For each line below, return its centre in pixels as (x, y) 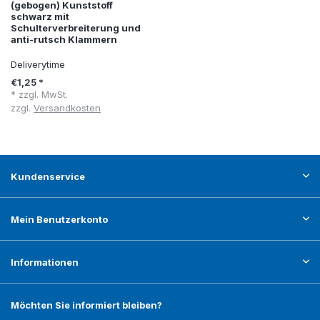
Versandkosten (67, 108)
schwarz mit (40, 17)
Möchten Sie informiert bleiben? (86, 305)
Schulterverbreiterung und (76, 28)
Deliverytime (38, 65)
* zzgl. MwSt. (39, 95)
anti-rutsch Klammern (64, 40)
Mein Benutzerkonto (59, 220)
